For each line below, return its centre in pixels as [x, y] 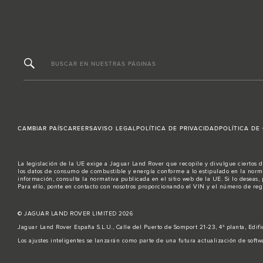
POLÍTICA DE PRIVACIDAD [178, 129]
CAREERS [78, 129]
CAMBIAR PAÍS [41, 129]
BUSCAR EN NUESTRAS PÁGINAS [104, 64]
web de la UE [202, 179]
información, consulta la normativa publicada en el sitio [100, 179]
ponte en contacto [72, 187]
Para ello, [32, 187]
